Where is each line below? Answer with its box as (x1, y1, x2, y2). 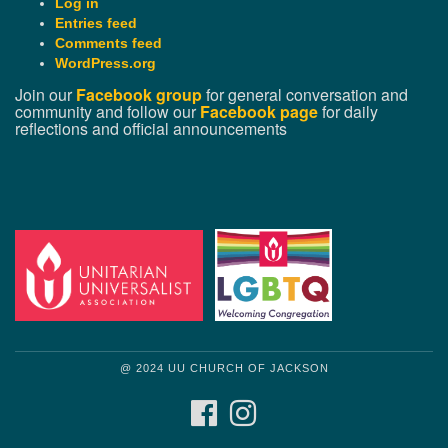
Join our (15, 83, 76, 107)
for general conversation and (202, 83, 408, 107)
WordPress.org (55, 56, 156, 72)
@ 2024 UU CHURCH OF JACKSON (119, 362, 329, 375)
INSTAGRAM (260, 399, 333, 412)
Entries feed (55, 16, 137, 32)
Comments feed (55, 36, 162, 52)
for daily (318, 100, 378, 124)
